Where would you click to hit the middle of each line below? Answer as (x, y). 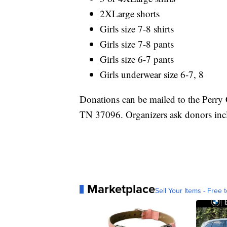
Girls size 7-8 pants (137, 44)
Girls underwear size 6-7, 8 (152, 74)
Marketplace (121, 189)
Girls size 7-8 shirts (137, 29)
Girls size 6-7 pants (137, 59)
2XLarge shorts (130, 14)
